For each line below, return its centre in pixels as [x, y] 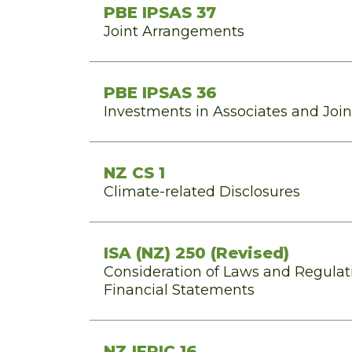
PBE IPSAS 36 [160, 93]
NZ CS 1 [134, 173]
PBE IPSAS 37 [160, 13]
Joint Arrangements [174, 31]
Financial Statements [179, 290]
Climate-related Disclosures [202, 192]
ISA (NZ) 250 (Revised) [196, 253]
